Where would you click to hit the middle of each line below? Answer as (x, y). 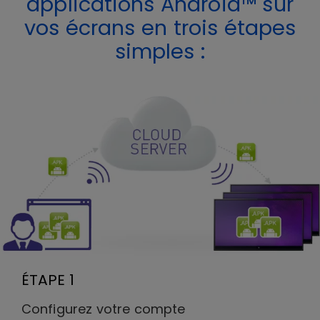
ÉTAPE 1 (48, 280)
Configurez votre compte (104, 309)
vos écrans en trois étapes (160, 27)
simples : (160, 51)
